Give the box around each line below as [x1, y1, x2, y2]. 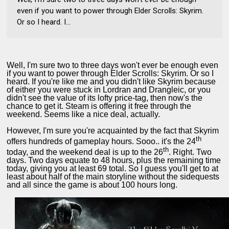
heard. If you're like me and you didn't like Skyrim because [7, 77, 216, 86]
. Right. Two [169, 148, 212, 157]
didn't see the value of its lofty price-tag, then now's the [7, 93, 203, 102]
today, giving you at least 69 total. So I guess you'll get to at [7, 164, 219, 173]
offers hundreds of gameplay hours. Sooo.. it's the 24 [7, 136, 196, 146]
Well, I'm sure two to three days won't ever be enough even [7, 60, 219, 70]
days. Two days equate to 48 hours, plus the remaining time [7, 156, 221, 165]
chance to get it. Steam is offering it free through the [7, 101, 192, 110]
